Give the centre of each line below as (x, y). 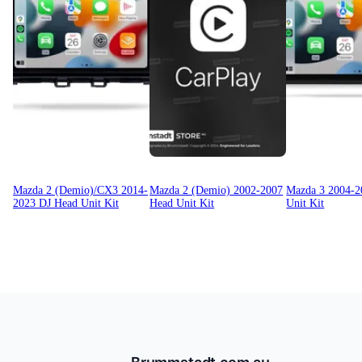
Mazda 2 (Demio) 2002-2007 (217, 191)
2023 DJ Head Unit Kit (66, 204)
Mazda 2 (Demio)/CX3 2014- (80, 191)
